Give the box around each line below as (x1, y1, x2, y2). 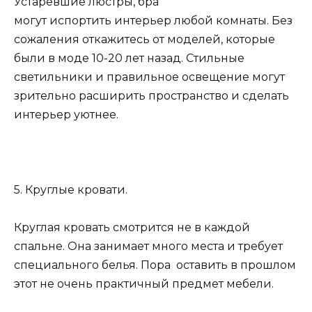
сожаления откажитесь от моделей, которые (14, 32, 275, 46)
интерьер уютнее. (14, 107, 118, 121)
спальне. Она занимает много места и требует (14, 240, 283, 253)
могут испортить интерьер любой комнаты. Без (14, 13, 292, 27)
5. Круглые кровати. (14, 182, 127, 196)
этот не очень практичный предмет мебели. (14, 277, 274, 291)
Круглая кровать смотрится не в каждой (14, 221, 250, 235)
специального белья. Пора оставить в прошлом (14, 258, 296, 272)
